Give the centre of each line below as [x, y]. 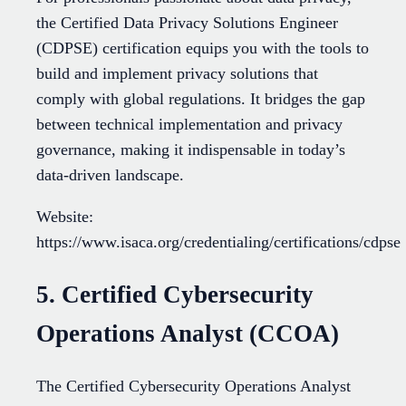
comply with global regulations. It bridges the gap [201, 99]
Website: [65, 217]
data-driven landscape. [110, 175]
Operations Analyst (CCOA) [188, 333]
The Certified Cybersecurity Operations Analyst [193, 387]
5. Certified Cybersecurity [175, 294]
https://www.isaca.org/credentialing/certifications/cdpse [218, 242]
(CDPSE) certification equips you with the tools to [203, 48]
